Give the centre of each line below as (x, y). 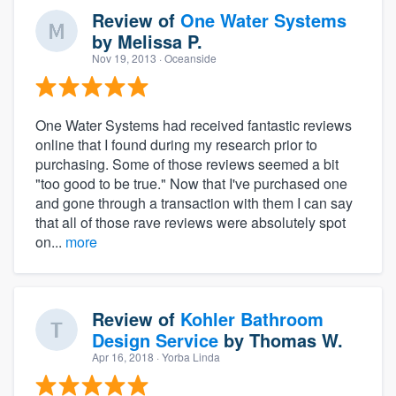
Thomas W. (296, 339)
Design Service (155, 339)
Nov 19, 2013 (124, 57)
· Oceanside (187, 57)
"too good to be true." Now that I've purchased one (191, 183)
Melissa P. (160, 41)
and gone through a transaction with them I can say (194, 202)
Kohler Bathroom (252, 318)
